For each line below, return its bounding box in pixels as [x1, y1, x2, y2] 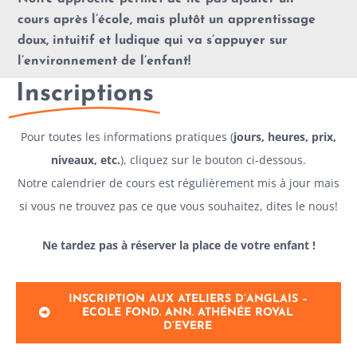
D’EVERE [163, 320, 213, 332]
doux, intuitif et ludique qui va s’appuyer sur [18, 33, 288, 47]
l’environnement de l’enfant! [18, 54, 191, 68]
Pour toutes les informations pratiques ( [21, 128, 233, 144]
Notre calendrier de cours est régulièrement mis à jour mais [18, 175, 339, 190]
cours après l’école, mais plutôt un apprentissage [18, 13, 316, 26]
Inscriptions [16, 81, 154, 107]
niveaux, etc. [51, 151, 120, 167]
